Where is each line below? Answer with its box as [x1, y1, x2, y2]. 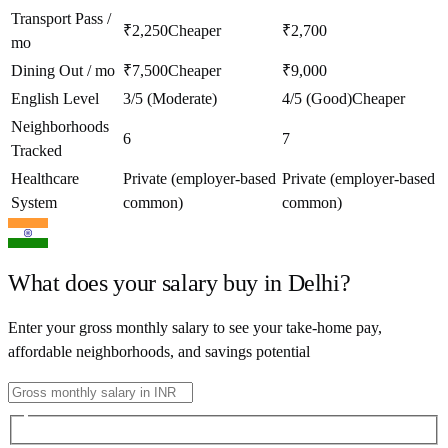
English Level [11, 89, 99, 107]
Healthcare [11, 169, 79, 187]
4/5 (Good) [282, 89, 352, 107]
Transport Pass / [11, 9, 111, 27]
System [11, 193, 57, 211]
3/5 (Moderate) [123, 89, 217, 107]
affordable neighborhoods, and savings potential [8, 342, 310, 360]
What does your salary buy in [8, 269, 288, 296]
